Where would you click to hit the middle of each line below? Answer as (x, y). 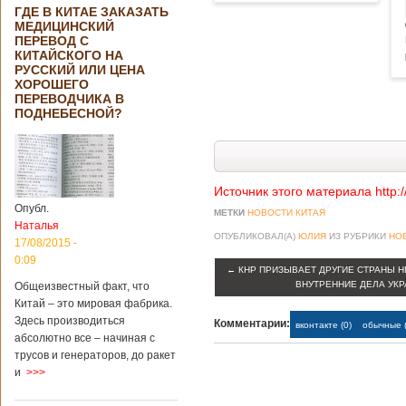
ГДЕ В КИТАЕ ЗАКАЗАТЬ (92, 12)
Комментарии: (252, 324)
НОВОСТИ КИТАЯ (286, 213)
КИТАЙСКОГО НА (69, 55)
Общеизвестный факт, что (82, 286)
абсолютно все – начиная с (85, 338)
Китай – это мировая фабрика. (93, 304)
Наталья (37, 226)
